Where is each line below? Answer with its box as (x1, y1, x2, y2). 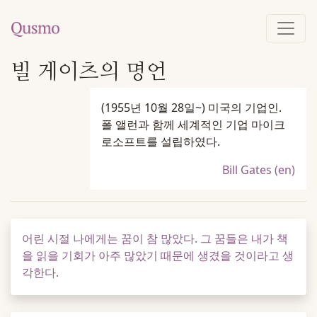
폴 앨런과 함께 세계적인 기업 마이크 (101, 117, 285, 132)
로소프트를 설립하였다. (101, 134, 220, 149)
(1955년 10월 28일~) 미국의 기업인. (101, 100, 282, 115)
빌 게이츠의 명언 (11, 54, 167, 84)
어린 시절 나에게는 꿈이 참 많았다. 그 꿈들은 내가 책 (22, 231, 288, 246)
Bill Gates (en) (222, 162, 295, 178)
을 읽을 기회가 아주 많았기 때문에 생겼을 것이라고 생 (22, 248, 294, 263)
